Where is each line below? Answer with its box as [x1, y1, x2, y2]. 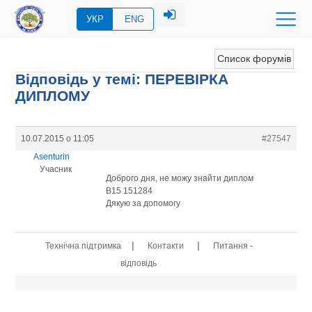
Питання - [212, 241, 253, 251]
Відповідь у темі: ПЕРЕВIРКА [15, 71, 229, 87]
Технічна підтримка [45, 241, 121, 251]
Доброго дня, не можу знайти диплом [106, 173, 254, 183]
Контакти [147, 241, 184, 251]
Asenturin [33, 151, 70, 162]
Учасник [39, 164, 72, 174]
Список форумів [217, 53, 291, 64]
